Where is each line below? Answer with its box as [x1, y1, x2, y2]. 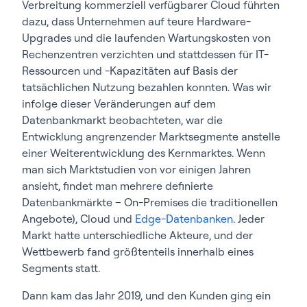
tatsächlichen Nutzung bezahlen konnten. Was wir [22, 79, 271, 94]
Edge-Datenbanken [135, 211, 233, 225]
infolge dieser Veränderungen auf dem [22, 96, 216, 110]
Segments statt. [22, 260, 100, 275]
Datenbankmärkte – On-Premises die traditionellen [22, 195, 278, 209]
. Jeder [233, 211, 265, 225]
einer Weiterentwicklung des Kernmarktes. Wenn [22, 145, 265, 160]
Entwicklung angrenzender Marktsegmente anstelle [22, 129, 280, 143]
